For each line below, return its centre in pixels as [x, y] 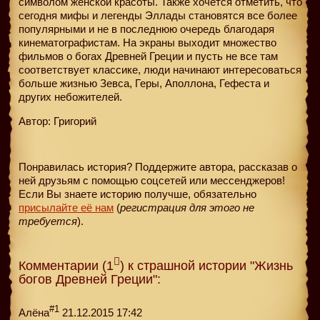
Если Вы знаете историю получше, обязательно [137, 194]
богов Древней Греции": [90, 279]
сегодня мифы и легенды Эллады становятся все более [158, 15]
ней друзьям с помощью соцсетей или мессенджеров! [152, 180]
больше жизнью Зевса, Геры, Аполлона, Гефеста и [144, 83]
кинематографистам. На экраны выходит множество [147, 42]
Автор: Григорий [57, 121]
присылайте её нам [66, 207]
